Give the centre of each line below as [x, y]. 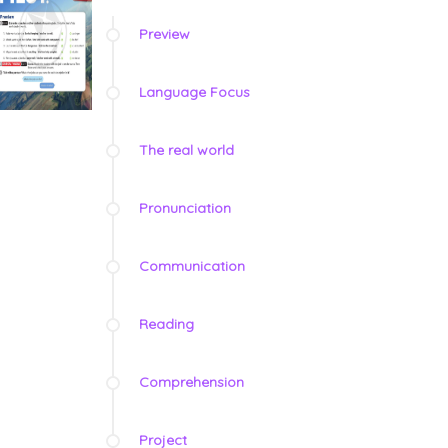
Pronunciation [185, 208]
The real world [186, 150]
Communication [192, 266]
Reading [166, 324]
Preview [164, 34]
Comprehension [191, 382]
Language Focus [194, 92]
